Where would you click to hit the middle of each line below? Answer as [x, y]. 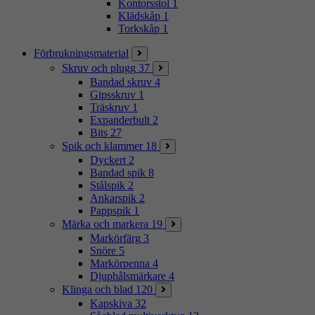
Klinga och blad [97, 289]
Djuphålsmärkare [128, 276]
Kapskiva [111, 303]
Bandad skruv [121, 82]
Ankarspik [113, 198]
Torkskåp [139, 28]
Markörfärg [115, 238]
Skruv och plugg [99, 67]
